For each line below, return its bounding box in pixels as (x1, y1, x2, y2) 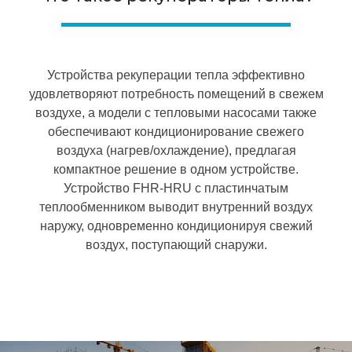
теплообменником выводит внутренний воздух (39, 200, 313, 214)
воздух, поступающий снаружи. (85, 238, 267, 251)
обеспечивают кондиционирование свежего (48, 125, 304, 138)
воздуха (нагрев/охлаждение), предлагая (56, 144, 296, 157)
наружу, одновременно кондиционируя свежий (39, 219, 313, 233)
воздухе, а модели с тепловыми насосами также (35, 106, 317, 119)
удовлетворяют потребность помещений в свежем (28, 87, 324, 101)
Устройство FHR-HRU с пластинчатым (64, 181, 288, 195)
